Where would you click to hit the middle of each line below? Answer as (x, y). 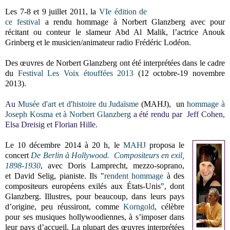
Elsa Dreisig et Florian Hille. (51, 124)
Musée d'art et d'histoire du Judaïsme (78, 104)
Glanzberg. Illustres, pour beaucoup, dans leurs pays (95, 196)
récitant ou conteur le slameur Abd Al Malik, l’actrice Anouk (115, 32)
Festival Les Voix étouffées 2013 (76, 73)
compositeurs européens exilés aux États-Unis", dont (95, 186)
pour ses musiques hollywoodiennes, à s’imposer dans (95, 217)
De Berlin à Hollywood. (71, 155)
